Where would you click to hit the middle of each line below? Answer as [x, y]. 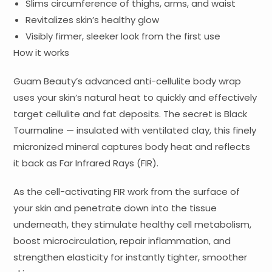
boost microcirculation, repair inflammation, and [122, 240]
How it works [42, 52]
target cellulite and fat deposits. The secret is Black [131, 114]
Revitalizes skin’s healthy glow [93, 19]
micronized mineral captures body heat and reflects [132, 146]
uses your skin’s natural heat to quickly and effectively [135, 97]
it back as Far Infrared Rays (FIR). [86, 163]
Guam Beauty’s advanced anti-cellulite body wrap [127, 81]
